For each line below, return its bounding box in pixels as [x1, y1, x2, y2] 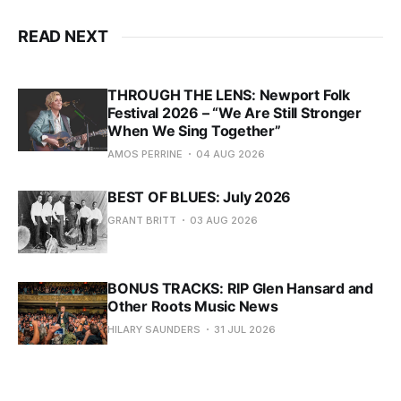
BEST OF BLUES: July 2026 [107, 188, 292, 207]
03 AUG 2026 [190, 214, 258, 227]
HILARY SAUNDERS [107, 323, 200, 337]
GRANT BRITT [107, 214, 176, 227]
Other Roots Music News [107, 297, 278, 316]
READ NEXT [18, 27, 108, 47]
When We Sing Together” [107, 122, 281, 141]
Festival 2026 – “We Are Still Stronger [107, 104, 362, 123]
